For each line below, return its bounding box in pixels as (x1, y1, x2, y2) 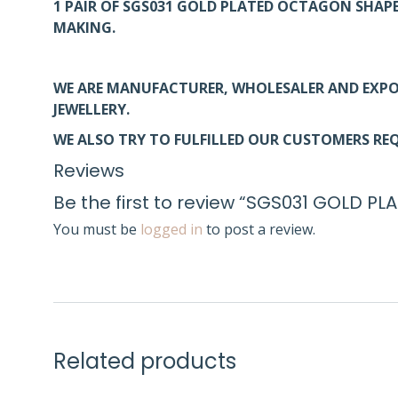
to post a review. (203, 219, 315, 239)
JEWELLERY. (53, 99, 130, 119)
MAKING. (53, 18, 115, 37)
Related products (53, 346, 236, 376)
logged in (140, 219, 203, 239)
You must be (53, 219, 140, 239)
